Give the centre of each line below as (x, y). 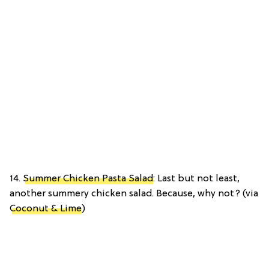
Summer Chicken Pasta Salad (88, 179)
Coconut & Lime (46, 209)
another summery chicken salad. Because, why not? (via (134, 194)
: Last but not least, (196, 179)
